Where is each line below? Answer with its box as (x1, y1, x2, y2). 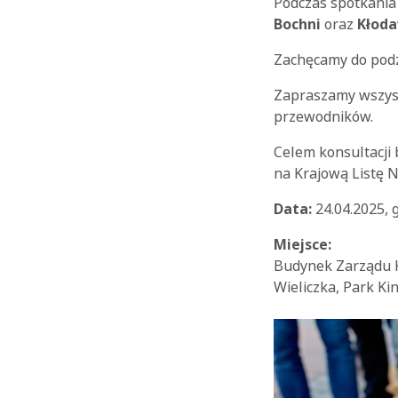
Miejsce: (274, 234, 331, 256)
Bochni (274, 13, 321, 36)
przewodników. (274, 106, 377, 128)
